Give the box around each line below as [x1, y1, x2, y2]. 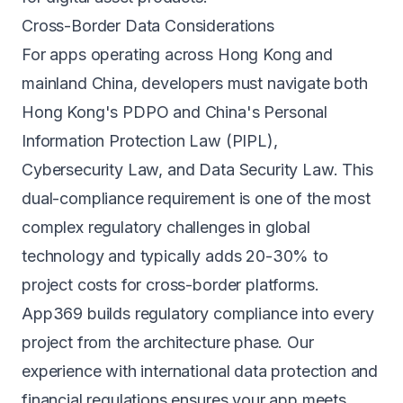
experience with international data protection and [22, 362, 379, 381]
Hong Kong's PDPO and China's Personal [22, 103, 328, 121]
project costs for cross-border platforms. [22, 275, 319, 294]
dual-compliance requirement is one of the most [22, 189, 371, 208]
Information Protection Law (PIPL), [22, 131, 278, 150]
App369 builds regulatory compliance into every [22, 304, 374, 323]
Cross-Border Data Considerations [22, 16, 274, 35]
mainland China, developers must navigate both [22, 74, 368, 93]
